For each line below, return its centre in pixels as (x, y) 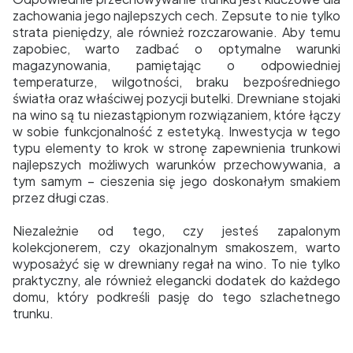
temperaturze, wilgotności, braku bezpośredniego (176, 82)
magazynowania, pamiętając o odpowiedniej (176, 65)
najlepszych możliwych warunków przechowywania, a (176, 165)
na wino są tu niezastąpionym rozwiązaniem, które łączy (176, 115)
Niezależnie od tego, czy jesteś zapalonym (176, 231)
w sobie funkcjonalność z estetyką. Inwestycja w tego (176, 132)
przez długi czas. (61, 198)
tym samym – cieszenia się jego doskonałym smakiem (176, 181)
